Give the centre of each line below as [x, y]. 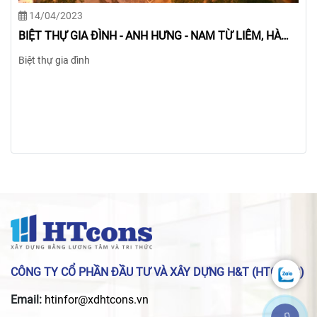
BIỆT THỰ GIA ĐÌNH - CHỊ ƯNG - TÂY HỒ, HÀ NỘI [137, 36]
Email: [28, 300]
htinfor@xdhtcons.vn [97, 300]
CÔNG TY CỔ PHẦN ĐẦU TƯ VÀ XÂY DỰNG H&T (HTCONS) [157, 272]
